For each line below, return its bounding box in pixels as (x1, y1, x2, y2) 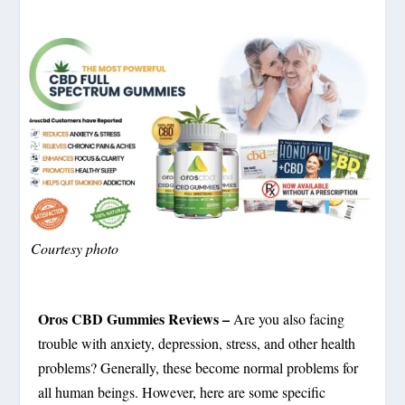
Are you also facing (230, 308, 345, 328)
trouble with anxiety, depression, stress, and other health (38, 333, 356, 353)
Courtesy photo (31, 238, 119, 258)
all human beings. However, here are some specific (38, 381, 326, 401)
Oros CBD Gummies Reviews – (38, 307, 231, 329)
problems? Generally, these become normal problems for (38, 357, 359, 377)
